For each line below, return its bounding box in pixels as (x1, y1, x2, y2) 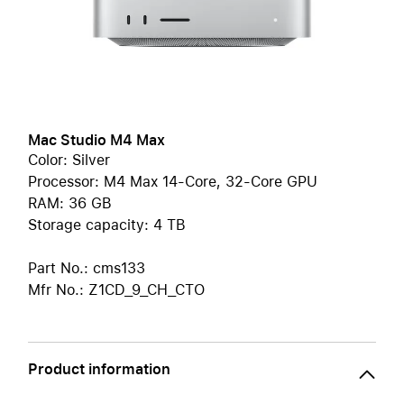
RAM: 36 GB (28, 195, 112, 212)
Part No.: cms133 (28, 260, 145, 277)
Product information (28, 361, 170, 378)
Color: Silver (28, 151, 110, 169)
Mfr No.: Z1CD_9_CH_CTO (28, 281, 205, 298)
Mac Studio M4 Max (28, 132, 165, 149)
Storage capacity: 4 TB (28, 216, 186, 234)
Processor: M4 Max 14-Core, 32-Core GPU (28, 173, 317, 190)
